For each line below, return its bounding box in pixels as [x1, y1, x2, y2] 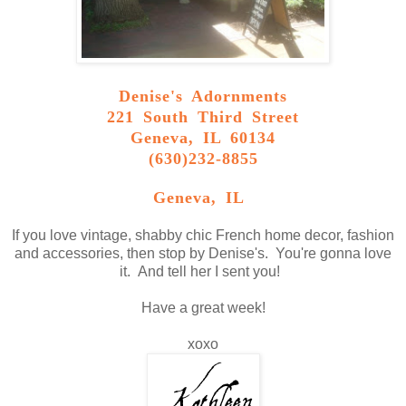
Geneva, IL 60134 [130, 128, 275, 147]
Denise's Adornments [119, 86, 287, 105]
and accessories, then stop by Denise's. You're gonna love [14, 245, 391, 261]
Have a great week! [140, 299, 266, 315]
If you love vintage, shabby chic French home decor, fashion [12, 227, 394, 243]
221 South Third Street [107, 107, 299, 126]
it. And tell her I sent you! [119, 263, 287, 279]
